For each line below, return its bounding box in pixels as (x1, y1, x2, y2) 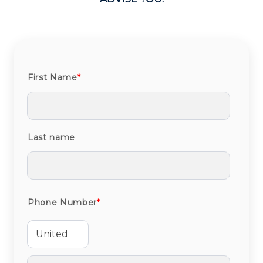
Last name (28, 132, 75, 143)
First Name (28, 72, 77, 83)
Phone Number (28, 197, 97, 208)
